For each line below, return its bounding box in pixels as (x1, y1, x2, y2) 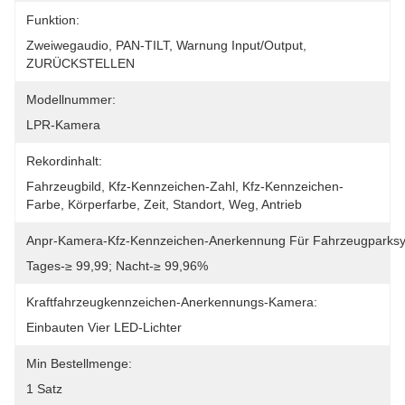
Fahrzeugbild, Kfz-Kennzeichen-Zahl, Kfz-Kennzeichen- (26, 179, 344, 193)
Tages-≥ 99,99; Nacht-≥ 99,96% (26, 259, 208, 273)
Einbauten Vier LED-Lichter (26, 320, 182, 334)
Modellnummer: (26, 92, 116, 107)
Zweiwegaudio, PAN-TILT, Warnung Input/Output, (26, 38, 306, 52)
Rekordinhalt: (26, 154, 102, 168)
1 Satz (26, 381, 62, 396)
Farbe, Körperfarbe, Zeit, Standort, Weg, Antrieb (26, 197, 302, 212)
